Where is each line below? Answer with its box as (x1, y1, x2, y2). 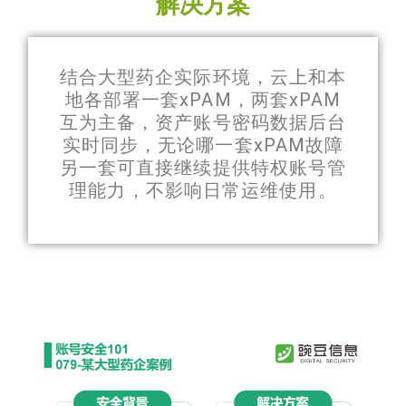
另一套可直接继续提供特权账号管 (59, 157, 347, 179)
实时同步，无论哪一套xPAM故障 (62, 134, 344, 157)
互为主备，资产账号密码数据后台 (59, 111, 347, 134)
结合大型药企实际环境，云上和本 (59, 66, 347, 89)
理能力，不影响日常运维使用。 (69, 179, 337, 202)
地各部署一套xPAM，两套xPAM (64, 89, 342, 111)
